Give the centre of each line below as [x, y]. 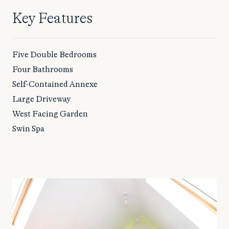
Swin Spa [28, 129]
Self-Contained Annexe [55, 84]
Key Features [52, 19]
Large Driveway [41, 99]
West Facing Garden [50, 114]
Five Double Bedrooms [54, 54]
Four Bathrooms [43, 69]
